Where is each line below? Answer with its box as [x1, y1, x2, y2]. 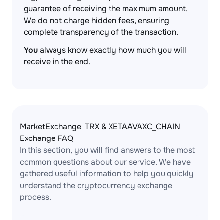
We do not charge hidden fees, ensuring [24, 15, 169, 26]
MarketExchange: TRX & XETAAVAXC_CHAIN [20, 121, 180, 132]
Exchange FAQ [20, 133, 73, 143]
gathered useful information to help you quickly [20, 168, 193, 179]
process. [20, 192, 51, 202]
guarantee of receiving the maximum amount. [24, 3, 188, 14]
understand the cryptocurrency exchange [20, 180, 172, 191]
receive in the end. [24, 56, 90, 67]
